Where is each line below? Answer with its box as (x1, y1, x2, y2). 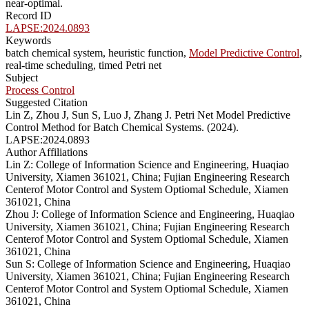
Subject (6, 71, 38, 83)
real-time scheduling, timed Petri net (6, 59, 161, 71)
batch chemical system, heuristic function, (6, 46, 189, 59)
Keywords (6, 34, 51, 46)
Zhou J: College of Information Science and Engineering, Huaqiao (6, 208, 295, 220)
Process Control (6, 83, 74, 96)
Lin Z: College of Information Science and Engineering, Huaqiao (6, 158, 289, 170)
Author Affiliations (6, 146, 88, 158)
